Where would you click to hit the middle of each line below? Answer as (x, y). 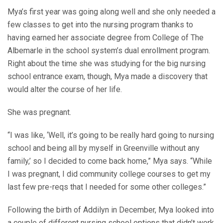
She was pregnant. (39, 112)
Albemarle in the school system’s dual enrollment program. (109, 50)
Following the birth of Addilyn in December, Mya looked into (111, 210)
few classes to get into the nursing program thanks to (100, 24)
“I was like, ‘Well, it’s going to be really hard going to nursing (111, 135)
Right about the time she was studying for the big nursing (107, 63)
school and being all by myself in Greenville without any (104, 148)
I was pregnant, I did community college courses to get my (109, 174)
